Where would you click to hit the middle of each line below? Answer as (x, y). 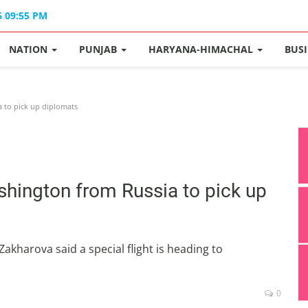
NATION (30, 49)
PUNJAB (100, 49)
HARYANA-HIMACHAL (202, 49)
